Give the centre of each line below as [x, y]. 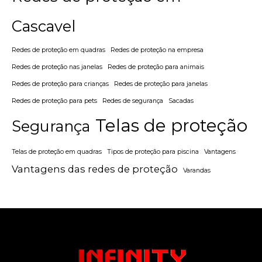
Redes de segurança [133, 101]
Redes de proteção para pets [54, 101]
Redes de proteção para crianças [60, 84]
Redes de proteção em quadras [58, 50]
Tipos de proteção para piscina [153, 151]
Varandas [197, 170]
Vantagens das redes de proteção [95, 169]
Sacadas [181, 101]
